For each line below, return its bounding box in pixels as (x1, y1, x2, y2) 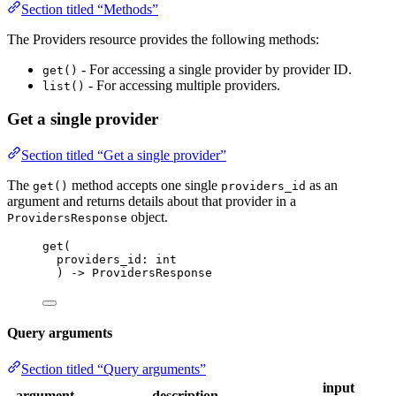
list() (42, 79, 85, 93)
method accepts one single (68, 177, 221, 193)
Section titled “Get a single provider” (21, 147, 226, 163)
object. (127, 209, 168, 225)
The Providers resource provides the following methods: (7, 31, 319, 47)
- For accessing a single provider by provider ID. (78, 61, 352, 77)
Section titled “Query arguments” (21, 362, 206, 377)
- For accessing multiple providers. (85, 77, 280, 93)
